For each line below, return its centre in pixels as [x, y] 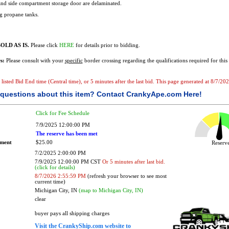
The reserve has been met [66, 133]
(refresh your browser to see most [126, 176]
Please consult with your [35, 61]
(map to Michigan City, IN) [111, 190]
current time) [50, 181]
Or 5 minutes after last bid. [133, 162]
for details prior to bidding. [107, 45]
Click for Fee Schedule [62, 113]
